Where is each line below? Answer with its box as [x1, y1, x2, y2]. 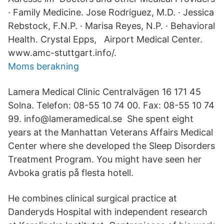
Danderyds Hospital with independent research [8, 206, 207, 217]
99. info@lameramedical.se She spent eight [8, 113, 193, 124]
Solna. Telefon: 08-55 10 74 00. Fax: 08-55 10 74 [8, 100, 214, 110]
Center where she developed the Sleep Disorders [8, 140, 215, 151]
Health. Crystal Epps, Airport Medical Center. [8, 34, 202, 44]
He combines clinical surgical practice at [8, 193, 177, 203]
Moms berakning [8, 61, 79, 71]
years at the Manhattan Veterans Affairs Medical [8, 127, 213, 137]
